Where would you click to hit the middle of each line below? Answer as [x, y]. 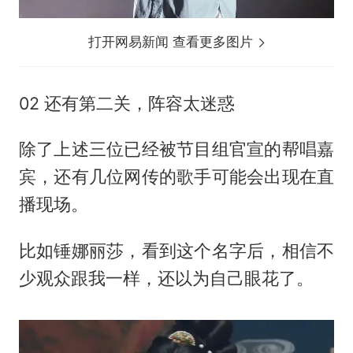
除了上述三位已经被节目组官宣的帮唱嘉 [176, 149]
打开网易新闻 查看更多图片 [173, 41]
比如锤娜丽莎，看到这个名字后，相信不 [176, 251]
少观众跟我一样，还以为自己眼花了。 [166, 279]
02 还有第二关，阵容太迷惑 [126, 103]
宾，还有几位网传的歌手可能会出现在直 [176, 177]
